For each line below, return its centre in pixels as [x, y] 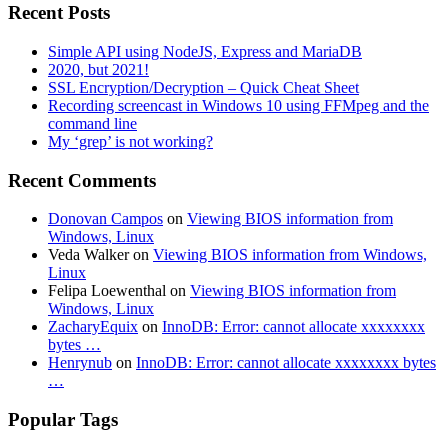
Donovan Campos [105, 219]
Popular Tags [63, 420]
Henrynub [80, 363]
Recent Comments [82, 180]
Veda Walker [88, 255]
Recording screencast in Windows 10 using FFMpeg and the [238, 105]
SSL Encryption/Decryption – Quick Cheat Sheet [203, 87]
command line [92, 123]
